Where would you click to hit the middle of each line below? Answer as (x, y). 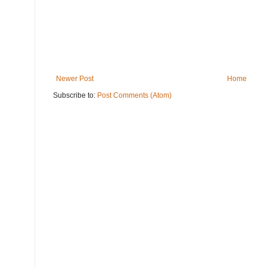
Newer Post (75, 79)
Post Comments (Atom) (134, 96)
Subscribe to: (75, 96)
